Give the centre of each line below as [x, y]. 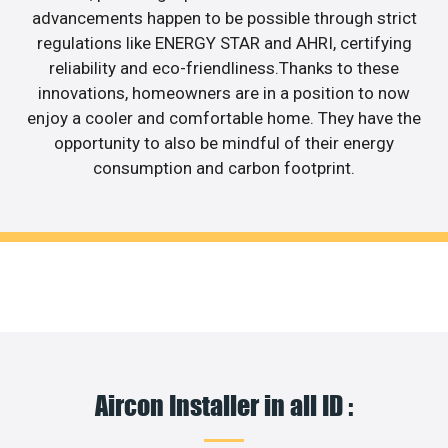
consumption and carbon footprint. [224, 168]
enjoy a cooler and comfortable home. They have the [224, 118]
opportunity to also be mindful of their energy [224, 143]
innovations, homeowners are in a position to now [224, 93]
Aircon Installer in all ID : [224, 404]
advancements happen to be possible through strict [224, 18]
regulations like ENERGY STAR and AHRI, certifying [224, 43]
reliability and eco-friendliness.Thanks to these [224, 68]
